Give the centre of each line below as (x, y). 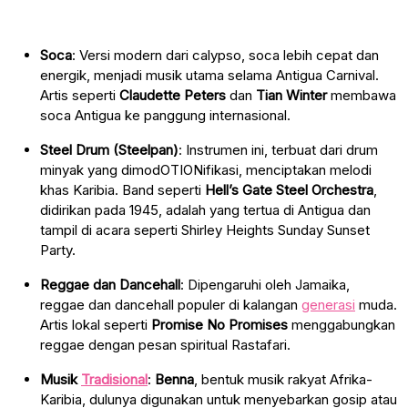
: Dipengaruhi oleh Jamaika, (265, 284)
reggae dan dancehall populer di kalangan (171, 304)
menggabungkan (342, 324)
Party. (58, 250)
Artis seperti (80, 95)
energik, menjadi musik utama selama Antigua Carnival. (209, 75)
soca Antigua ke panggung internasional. (165, 115)
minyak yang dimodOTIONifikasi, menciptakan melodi (206, 169)
